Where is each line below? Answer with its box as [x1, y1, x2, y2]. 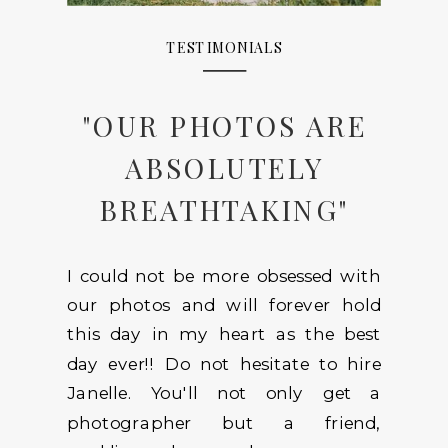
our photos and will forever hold [67, 293, 381, 315]
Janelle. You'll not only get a [67, 381, 381, 403]
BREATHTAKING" [100, 190, 350, 228]
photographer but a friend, [67, 411, 381, 433]
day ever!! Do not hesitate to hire [67, 352, 381, 374]
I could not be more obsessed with [67, 264, 381, 286]
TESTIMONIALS [165, 37, 283, 58]
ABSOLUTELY [125, 148, 325, 186]
